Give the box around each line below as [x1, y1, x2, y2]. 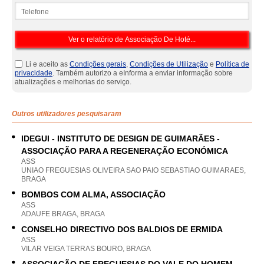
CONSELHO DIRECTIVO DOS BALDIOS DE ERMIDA [21, 225, 223, 234]
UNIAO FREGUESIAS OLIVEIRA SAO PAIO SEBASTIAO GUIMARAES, [21, 166, 246, 174]
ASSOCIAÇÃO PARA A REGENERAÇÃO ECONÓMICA [21, 146, 228, 156]
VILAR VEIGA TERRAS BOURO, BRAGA [21, 245, 151, 253]
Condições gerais [70, 60, 126, 68]
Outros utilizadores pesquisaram [12, 110, 121, 118]
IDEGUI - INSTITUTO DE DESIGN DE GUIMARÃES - [21, 134, 220, 143]
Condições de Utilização [130, 60, 208, 68]
